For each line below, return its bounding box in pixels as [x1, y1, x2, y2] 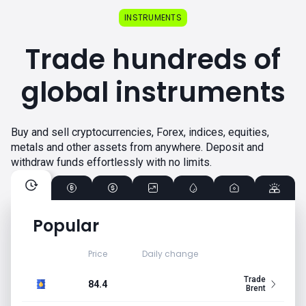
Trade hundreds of [25, 40, 281, 79]
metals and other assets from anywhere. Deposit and [11, 141, 264, 154]
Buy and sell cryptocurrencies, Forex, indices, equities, [11, 126, 269, 139]
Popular [33, 214, 99, 237]
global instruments [20, 73, 286, 111]
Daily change [142, 248, 199, 260]
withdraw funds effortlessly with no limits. [11, 156, 212, 169]
